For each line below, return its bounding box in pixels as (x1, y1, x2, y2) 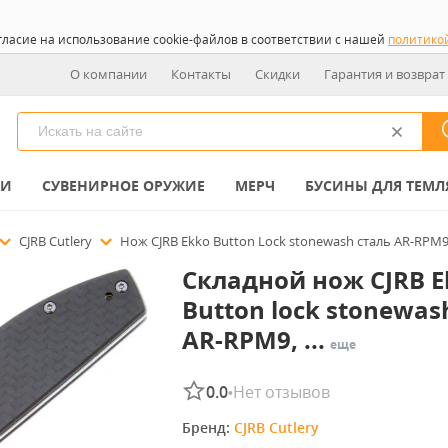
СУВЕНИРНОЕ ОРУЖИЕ (42, 176, 205, 195)
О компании (70, 65, 147, 83)
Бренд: (181, 418, 234, 437)
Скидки (255, 65, 300, 83)
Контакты (171, 65, 231, 83)
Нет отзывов (232, 381, 330, 403)
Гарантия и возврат (324, 65, 445, 83)
